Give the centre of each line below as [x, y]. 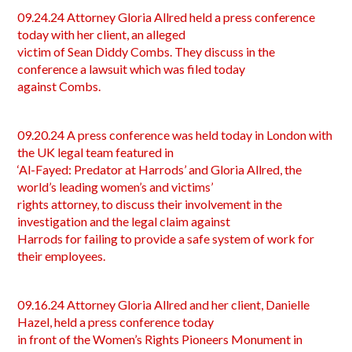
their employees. [62, 256]
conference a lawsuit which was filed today [132, 69]
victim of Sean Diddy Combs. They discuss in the [147, 51]
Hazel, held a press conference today [116, 322]
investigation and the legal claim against [124, 221]
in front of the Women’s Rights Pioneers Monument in [160, 339]
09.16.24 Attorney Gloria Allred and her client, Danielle [164, 304]
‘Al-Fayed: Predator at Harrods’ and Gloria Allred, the [160, 169]
